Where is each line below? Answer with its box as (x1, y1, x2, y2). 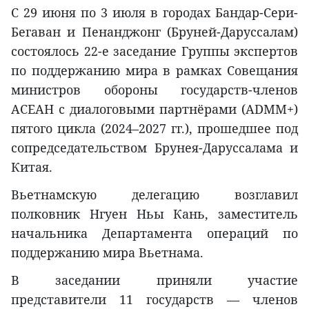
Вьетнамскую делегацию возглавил (11, 186, 298, 203)
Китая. (11, 158, 52, 175)
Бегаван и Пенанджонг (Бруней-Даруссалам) (11, 23, 298, 40)
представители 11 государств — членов (11, 290, 298, 308)
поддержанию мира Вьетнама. (11, 243, 203, 261)
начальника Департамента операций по (11, 224, 298, 241)
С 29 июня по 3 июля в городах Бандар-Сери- (11, 3, 298, 21)
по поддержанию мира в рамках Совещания (11, 61, 298, 79)
